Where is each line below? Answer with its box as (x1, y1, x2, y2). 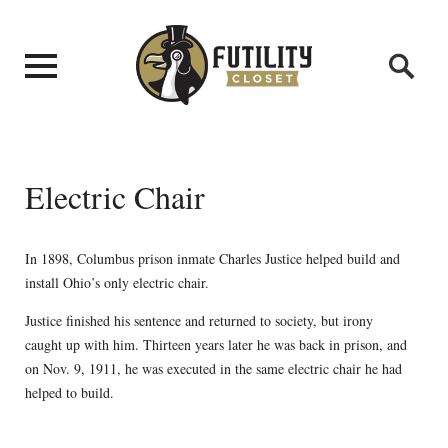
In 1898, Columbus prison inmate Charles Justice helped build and (24, 248, 400, 268)
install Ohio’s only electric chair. (24, 272, 209, 292)
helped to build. (24, 382, 114, 402)
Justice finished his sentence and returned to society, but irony (24, 310, 373, 330)
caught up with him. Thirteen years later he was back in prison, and (24, 334, 407, 354)
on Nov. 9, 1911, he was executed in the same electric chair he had (24, 358, 402, 378)
